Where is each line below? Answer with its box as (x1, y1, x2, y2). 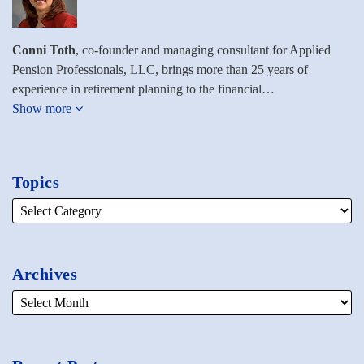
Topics (12, 172, 59, 191)
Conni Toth (12, 42, 76, 57)
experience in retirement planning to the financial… (12, 81, 275, 96)
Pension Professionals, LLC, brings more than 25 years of (12, 62, 308, 76)
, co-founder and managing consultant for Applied (76, 42, 331, 57)
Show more (12, 101, 75, 115)
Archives (12, 264, 77, 283)
